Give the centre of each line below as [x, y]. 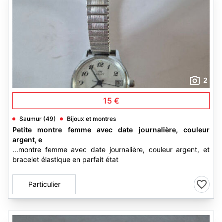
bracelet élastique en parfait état [65, 159]
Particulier [44, 184]
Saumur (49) [38, 119]
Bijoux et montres [91, 119]
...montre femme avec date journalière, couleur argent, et [111, 149]
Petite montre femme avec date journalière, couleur [111, 130]
